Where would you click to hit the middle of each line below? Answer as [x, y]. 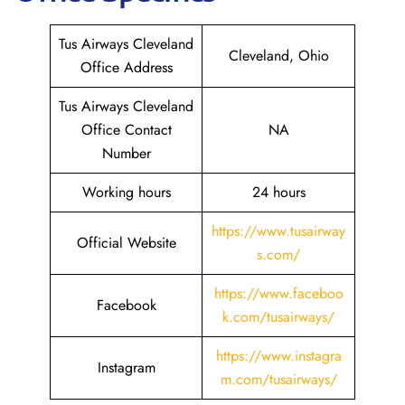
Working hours [126, 192]
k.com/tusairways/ [278, 317]
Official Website [126, 243]
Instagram [126, 367]
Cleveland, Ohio [278, 56]
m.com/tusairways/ [278, 379]
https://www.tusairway [278, 231]
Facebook [126, 305]
